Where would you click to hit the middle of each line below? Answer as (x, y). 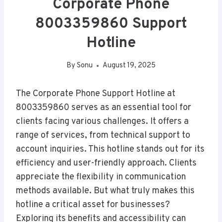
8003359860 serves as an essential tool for (104, 108)
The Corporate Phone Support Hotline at (96, 94)
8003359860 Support (111, 24)
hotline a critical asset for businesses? (93, 205)
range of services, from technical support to (103, 136)
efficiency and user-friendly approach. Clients (106, 164)
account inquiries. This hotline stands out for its (110, 150)
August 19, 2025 (129, 66)
